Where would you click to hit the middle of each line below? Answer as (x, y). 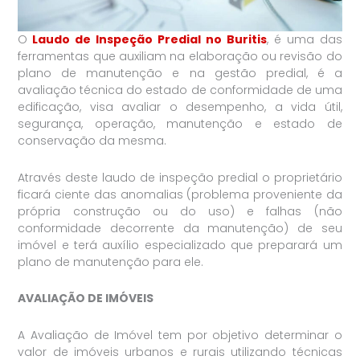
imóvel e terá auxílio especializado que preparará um (180, 245)
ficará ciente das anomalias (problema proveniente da (180, 194)
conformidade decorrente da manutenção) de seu (180, 228)
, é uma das (304, 40)
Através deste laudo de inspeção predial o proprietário (180, 177)
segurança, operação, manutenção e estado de (180, 124)
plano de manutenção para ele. (111, 262)
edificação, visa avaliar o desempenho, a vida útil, (180, 107)
